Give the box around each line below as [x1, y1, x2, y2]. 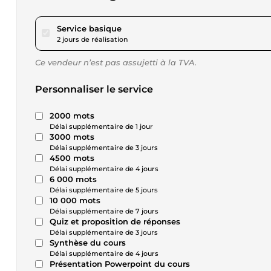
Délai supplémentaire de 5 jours [50, 186, 158, 194]
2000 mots [50, 111, 94, 120]
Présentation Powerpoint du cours [50, 259, 190, 269]
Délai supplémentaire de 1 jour [50, 122, 153, 131]
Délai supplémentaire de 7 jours [50, 207, 158, 215]
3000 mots [50, 132, 94, 142]
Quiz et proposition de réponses [50, 217, 180, 226]
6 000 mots [50, 174, 97, 184]
